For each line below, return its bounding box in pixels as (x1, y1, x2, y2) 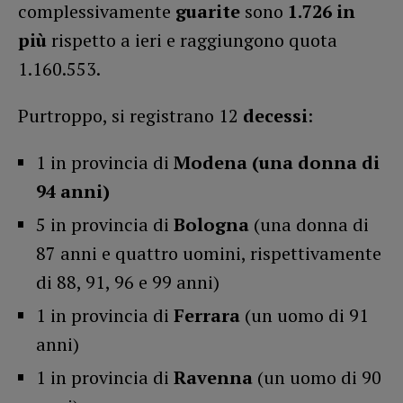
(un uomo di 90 (253, 365, 381, 390)
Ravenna (174, 365, 253, 390)
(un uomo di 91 (240, 303, 369, 328)
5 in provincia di (36, 212, 169, 237)
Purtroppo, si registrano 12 (18, 103, 243, 129)
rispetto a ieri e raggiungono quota (51, 28, 337, 53)
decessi (243, 103, 308, 129)
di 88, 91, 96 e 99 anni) (36, 270, 219, 295)
